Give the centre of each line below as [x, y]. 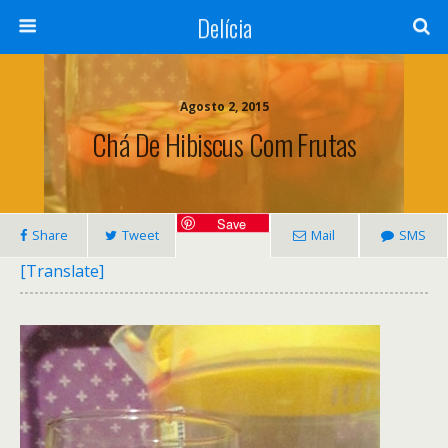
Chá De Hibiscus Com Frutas [224, 144]
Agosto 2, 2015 [224, 106]
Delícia [224, 27]
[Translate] [62, 271]
